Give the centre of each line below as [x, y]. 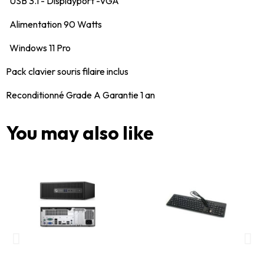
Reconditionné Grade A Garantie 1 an [80, 95]
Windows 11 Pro [38, 48]
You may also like [80, 133]
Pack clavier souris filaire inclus [67, 72]
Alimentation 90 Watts [54, 24]
